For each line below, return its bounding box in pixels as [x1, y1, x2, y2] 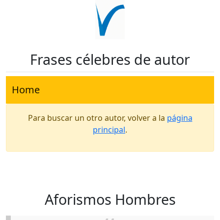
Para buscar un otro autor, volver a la [27, 112, 167, 123]
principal [93, 124, 125, 135]
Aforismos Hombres [44, 190, 176, 209]
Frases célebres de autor [30, 50, 190, 69]
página [166, 112, 192, 123]
